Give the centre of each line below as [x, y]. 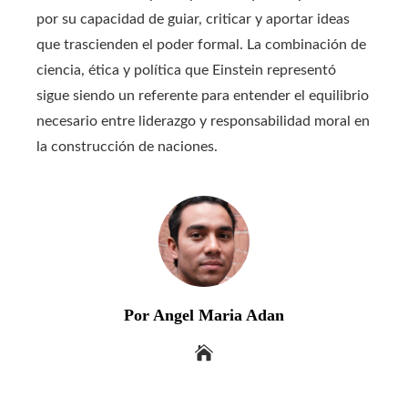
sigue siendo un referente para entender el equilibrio [203, 95]
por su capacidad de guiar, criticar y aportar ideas [193, 19]
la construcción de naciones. [127, 146]
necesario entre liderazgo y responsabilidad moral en [203, 121]
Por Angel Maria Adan [204, 315]
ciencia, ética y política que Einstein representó [186, 70]
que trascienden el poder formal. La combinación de [201, 44]
